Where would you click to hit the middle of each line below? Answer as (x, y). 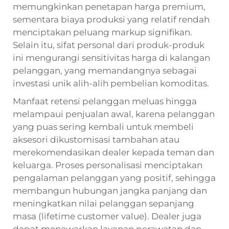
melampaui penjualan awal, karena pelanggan (114, 114)
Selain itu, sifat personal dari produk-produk (109, 45)
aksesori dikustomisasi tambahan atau (96, 139)
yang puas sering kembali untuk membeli (103, 127)
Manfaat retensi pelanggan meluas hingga (105, 101)
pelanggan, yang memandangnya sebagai (105, 70)
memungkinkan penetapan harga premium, (109, 6)
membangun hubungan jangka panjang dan (110, 190)
